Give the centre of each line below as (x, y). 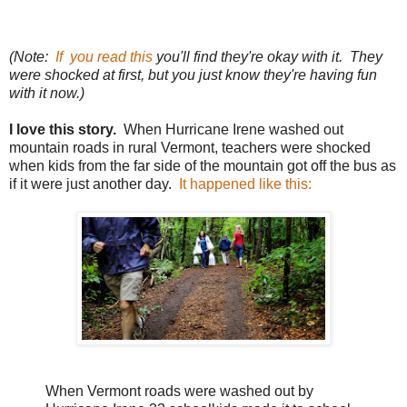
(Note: (32, 56)
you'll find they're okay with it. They (268, 56)
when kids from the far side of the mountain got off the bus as (203, 165)
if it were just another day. (92, 184)
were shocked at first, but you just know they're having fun (193, 74)
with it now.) (47, 93)
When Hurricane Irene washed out (230, 129)
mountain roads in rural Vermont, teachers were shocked (190, 147)
